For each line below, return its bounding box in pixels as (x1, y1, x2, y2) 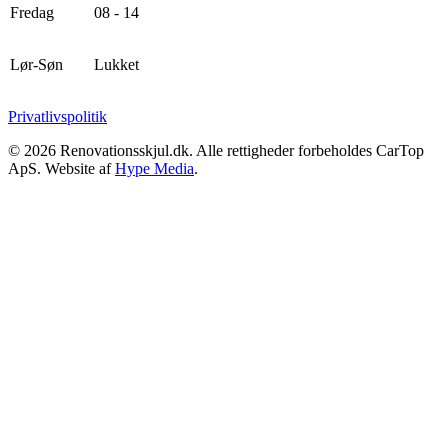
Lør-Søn (10, 55, 63, 73)
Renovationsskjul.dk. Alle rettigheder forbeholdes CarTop (56, 141, 424, 159)
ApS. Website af (8, 159, 115, 177)
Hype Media (115, 159, 194, 177)
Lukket (94, 55, 139, 73)
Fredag (10, 3, 54, 21)
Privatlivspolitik (8, 107, 107, 125)
